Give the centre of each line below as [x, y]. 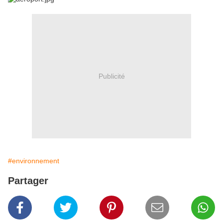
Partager [28, 181]
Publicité [111, 76]
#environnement [34, 161]
